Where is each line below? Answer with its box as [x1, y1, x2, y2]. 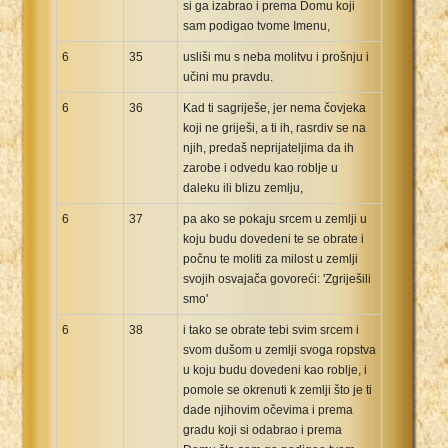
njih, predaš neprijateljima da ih [183, 140, 354, 155]
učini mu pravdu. [183, 69, 273, 84]
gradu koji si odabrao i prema [183, 422, 342, 437]
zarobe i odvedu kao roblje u [183, 160, 338, 175]
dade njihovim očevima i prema [183, 402, 353, 417]
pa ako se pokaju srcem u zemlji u [183, 211, 367, 226]
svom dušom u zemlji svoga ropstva [183, 342, 376, 357]
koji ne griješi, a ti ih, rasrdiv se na [183, 120, 366, 135]
